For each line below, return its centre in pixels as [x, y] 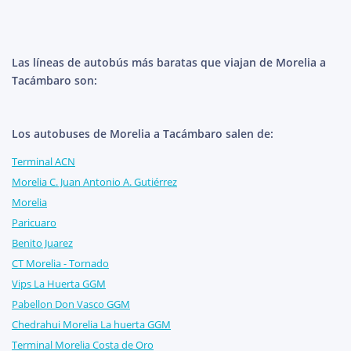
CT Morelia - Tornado [60, 264]
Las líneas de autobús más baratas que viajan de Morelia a [169, 63]
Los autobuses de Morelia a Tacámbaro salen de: [143, 134]
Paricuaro [34, 223]
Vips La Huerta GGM [59, 284]
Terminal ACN [43, 162]
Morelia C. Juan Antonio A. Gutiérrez [94, 182]
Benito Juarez [42, 243]
